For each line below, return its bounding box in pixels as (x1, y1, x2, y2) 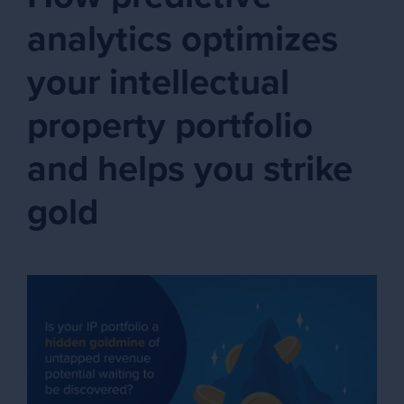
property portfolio (27, 98, 313, 152)
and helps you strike (27, 142, 353, 196)
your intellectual (27, 55, 289, 109)
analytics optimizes (27, 12, 338, 66)
